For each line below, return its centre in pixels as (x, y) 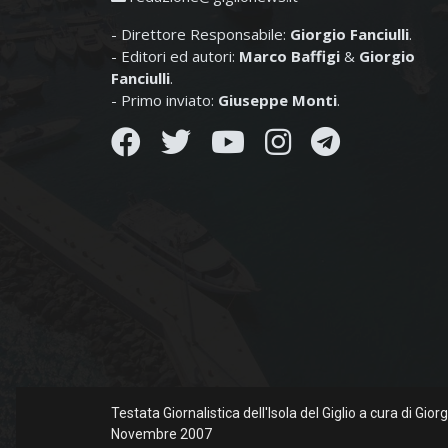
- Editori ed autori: (175, 56)
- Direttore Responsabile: (200, 34)
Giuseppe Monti (277, 100)
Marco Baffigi (289, 56)
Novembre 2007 (161, 433)
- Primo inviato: (164, 100)
